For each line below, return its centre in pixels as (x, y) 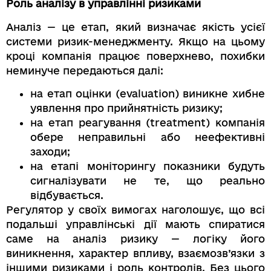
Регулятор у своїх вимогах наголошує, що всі (135, 209)
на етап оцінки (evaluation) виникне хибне (148, 93)
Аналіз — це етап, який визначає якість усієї (135, 27)
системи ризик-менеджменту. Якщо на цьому (135, 41)
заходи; (50, 151)
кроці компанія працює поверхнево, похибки (135, 56)
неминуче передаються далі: (85, 70)
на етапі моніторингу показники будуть (148, 166)
